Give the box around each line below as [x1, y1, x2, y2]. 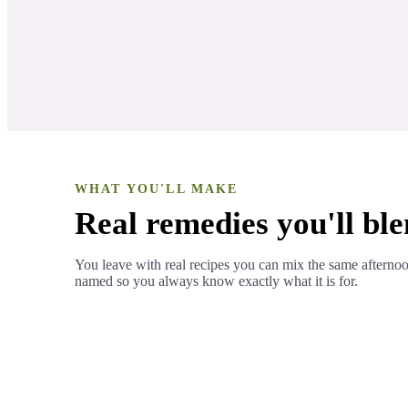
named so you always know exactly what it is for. [75, 272, 358, 289]
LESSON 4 [94, 52, 157, 66]
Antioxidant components [161, 46, 328, 67]
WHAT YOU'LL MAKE [75, 181, 239, 196]
